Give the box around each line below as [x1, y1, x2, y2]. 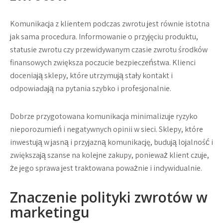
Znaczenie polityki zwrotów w [10, 188, 208, 207]
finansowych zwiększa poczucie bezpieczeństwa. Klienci [10, 57, 196, 68]
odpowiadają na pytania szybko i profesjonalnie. [10, 83, 171, 94]
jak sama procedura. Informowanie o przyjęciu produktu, [10, 31, 198, 42]
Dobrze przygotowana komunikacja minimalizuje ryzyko [10, 111, 198, 122]
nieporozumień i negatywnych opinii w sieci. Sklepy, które [10, 124, 203, 135]
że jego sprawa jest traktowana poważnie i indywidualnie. [10, 163, 202, 174]
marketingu [10, 203, 90, 222]
